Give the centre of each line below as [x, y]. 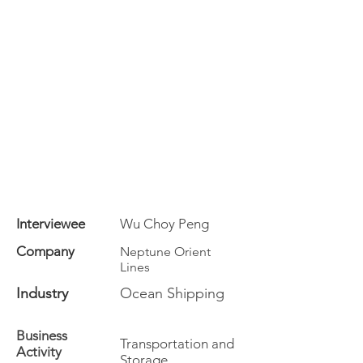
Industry [42, 293]
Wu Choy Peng [164, 224]
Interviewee [51, 224]
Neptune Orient [165, 252]
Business [42, 335]
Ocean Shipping [172, 293]
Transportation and [177, 344]
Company [45, 251]
